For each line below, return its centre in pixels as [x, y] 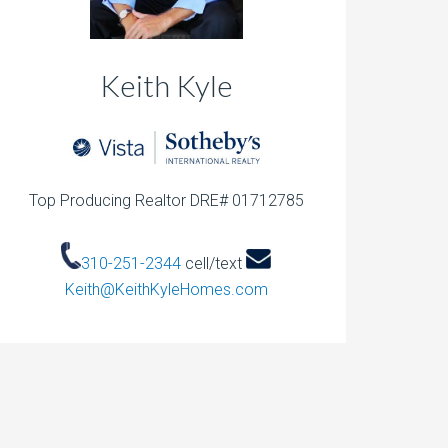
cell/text [213, 264]
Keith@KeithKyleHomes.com [166, 290]
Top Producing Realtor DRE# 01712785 [166, 201]
